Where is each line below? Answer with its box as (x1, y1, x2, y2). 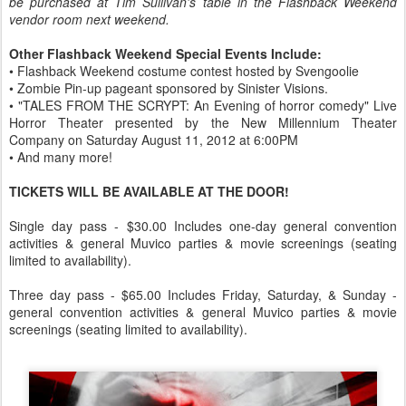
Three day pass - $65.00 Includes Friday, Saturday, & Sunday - (9, 285, 397, 304)
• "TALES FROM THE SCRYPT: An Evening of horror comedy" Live (9, 96, 397, 114)
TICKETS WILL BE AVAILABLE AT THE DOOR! (9, 182, 289, 200)
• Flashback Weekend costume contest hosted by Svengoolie (9, 62, 359, 80)
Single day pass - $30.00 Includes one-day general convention (9, 217, 397, 235)
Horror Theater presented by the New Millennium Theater (9, 113, 397, 131)
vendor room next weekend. (9, 10, 169, 28)
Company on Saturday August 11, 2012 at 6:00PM (9, 130, 298, 149)
